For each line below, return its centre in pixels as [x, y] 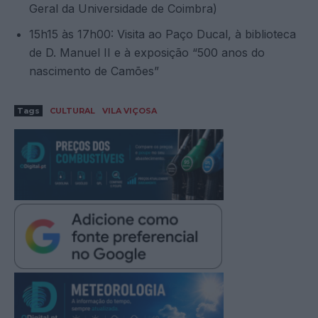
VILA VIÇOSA [130, 110]
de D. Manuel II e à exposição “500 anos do [147, 52]
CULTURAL [72, 110]
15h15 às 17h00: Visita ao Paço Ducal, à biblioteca [163, 34]
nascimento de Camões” [94, 71]
